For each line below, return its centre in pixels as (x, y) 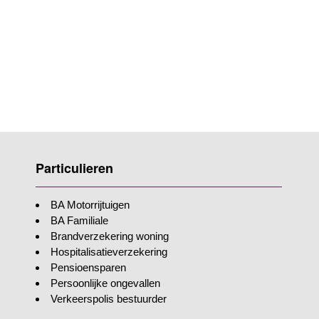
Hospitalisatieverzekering (109, 252)
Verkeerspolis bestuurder (109, 299)
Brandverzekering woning (110, 236)
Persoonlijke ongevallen (106, 283)
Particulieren (75, 168)
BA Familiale (80, 221)
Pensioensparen (89, 268)
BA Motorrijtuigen (90, 205)
